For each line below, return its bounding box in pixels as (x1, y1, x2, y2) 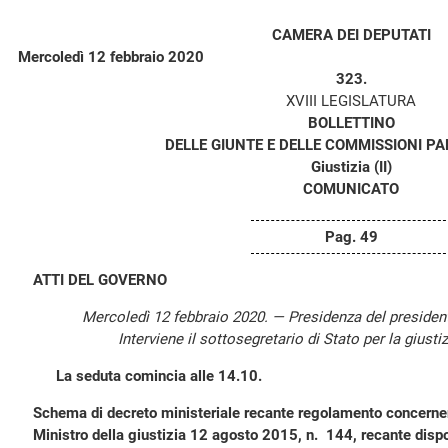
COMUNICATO (303, 180, 399, 198)
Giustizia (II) (310, 158, 392, 176)
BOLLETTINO (307, 114, 395, 132)
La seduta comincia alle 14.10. (56, 367, 262, 385)
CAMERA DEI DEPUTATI (271, 26, 431, 44)
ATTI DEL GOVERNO (33, 271, 167, 289)
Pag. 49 (324, 228, 378, 246)
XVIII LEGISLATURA (286, 92, 416, 110)
